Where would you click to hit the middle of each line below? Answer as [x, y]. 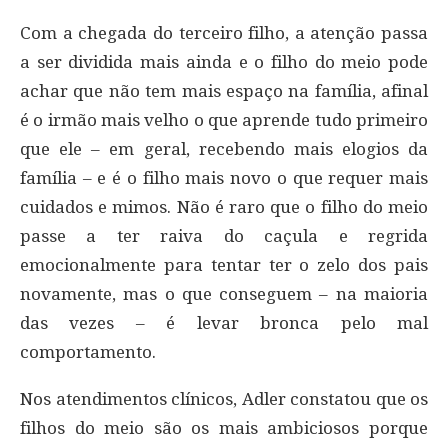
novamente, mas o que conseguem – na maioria [224, 293]
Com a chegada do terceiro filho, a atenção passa [224, 32]
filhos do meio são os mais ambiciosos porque [224, 427]
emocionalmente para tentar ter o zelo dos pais [224, 264]
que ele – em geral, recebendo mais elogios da [224, 148]
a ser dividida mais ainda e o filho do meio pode [224, 61]
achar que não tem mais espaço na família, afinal [224, 90]
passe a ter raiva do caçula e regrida [224, 235]
